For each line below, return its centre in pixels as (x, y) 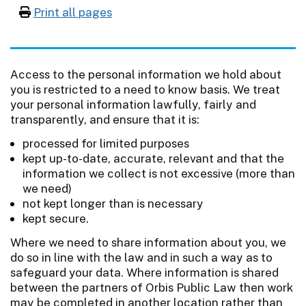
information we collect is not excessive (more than (159, 173)
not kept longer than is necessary (113, 203)
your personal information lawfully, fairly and (133, 104)
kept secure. (56, 218)
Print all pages (73, 12)
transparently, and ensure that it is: (105, 119)
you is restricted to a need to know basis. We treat (145, 89)
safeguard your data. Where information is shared (144, 272)
